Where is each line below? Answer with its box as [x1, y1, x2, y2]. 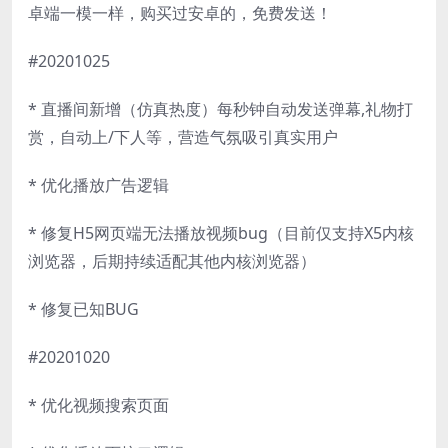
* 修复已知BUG [28, 297, 139, 320]
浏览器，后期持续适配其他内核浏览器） [28, 249, 316, 272]
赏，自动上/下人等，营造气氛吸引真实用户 [28, 125, 338, 148]
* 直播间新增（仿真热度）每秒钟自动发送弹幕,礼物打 [28, 97, 413, 120]
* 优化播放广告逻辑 [28, 173, 169, 196]
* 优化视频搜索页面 [28, 393, 169, 416]
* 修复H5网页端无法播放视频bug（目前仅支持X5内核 [28, 221, 414, 244]
